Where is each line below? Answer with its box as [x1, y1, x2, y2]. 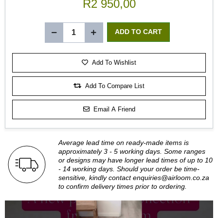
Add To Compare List [85, 82, 145, 90]
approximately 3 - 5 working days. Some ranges [58, 147, 205, 155]
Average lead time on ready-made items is [58, 138, 189, 146]
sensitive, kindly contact [58, 173, 133, 182]
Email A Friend [93, 106, 135, 113]
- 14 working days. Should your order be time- [58, 164, 200, 173]
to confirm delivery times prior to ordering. [58, 182, 187, 190]
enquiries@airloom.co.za [133, 173, 209, 182]
